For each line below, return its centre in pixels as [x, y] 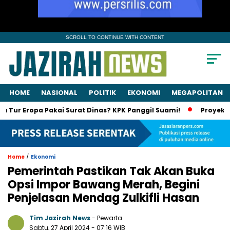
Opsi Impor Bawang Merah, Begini [104, 184]
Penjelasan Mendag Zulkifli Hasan [103, 198]
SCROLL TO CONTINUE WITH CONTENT [115, 37]
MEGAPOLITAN [197, 93]
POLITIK [102, 93]
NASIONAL [59, 93]
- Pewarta [107, 218]
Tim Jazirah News [60, 218]
